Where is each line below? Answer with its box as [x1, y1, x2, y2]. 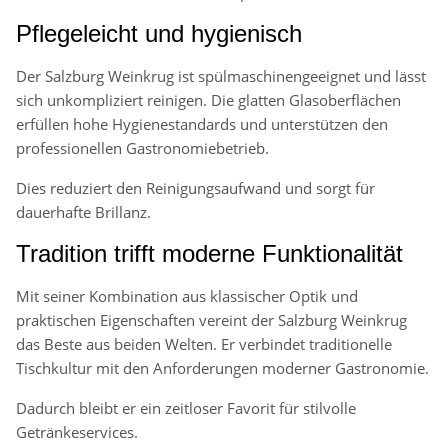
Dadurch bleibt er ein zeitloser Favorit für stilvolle [16, 398, 356, 419]
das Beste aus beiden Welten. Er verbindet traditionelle [16, 334, 392, 355]
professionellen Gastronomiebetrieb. [16, 138, 269, 159]
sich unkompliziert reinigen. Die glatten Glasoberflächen [16, 90, 401, 111]
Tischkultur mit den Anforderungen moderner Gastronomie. [16, 358, 429, 379]
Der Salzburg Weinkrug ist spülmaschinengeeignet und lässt [16, 66, 426, 87]
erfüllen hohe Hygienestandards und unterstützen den [16, 114, 388, 135]
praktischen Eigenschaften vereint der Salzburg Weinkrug [16, 310, 407, 331]
